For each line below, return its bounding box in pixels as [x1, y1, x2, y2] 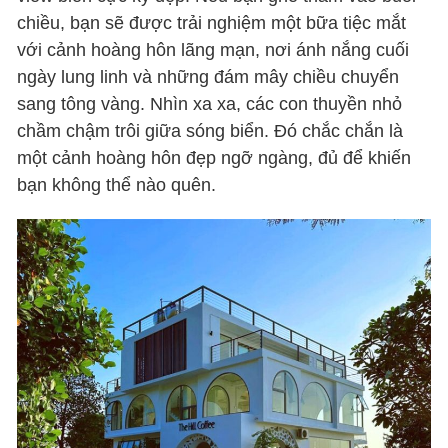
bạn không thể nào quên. [17, 174, 217, 195]
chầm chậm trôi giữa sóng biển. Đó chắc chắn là [17, 120, 404, 141]
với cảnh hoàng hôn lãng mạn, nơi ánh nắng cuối [17, 39, 410, 60]
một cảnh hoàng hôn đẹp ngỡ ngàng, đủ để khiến [17, 147, 412, 168]
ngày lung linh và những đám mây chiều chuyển [17, 66, 400, 87]
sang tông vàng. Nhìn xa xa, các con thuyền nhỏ [17, 93, 403, 114]
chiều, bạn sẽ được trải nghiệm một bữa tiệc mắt [17, 12, 407, 33]
